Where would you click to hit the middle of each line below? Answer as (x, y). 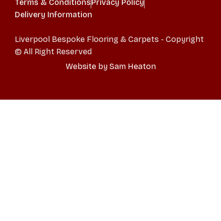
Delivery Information (54, 15)
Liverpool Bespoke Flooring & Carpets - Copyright (109, 39)
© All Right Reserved (53, 52)
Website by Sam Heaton (110, 67)
